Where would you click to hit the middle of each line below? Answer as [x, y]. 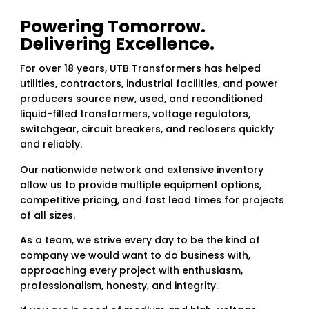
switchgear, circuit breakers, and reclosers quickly [147, 129]
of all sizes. [47, 215]
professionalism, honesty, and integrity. [119, 286]
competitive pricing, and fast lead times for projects [152, 200]
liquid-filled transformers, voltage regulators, [135, 114]
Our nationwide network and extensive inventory [141, 169]
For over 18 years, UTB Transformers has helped [140, 69]
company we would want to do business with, [135, 256]
